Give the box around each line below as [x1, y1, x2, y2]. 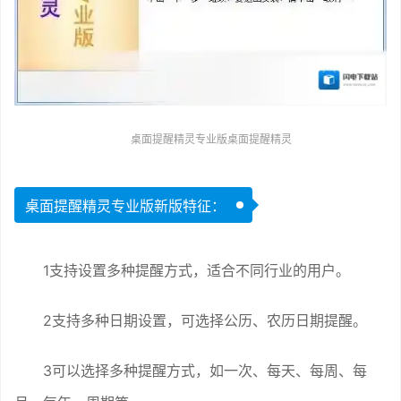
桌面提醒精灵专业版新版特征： [25, 196, 226, 215]
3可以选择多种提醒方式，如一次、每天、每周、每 [43, 361, 367, 380]
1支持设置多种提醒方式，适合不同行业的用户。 [43, 260, 350, 279]
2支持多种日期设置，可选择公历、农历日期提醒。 [43, 311, 367, 329]
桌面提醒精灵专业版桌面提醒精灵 [131, 132, 292, 146]
